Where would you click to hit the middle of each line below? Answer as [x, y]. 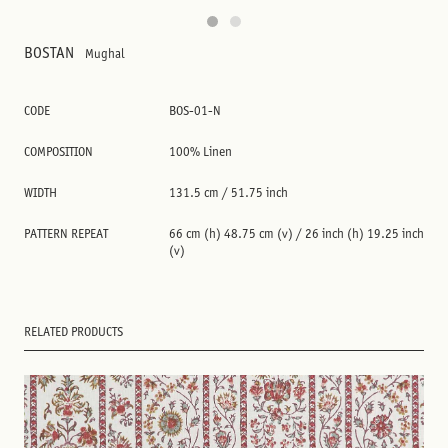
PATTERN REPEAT [66, 233]
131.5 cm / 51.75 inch [228, 192]
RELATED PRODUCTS [73, 331]
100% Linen [200, 151]
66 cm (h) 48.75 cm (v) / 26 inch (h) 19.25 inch [296, 233]
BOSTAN [50, 52]
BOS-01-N [195, 110]
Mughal [105, 53]
